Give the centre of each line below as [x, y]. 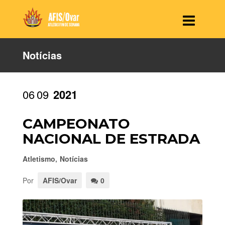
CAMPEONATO [76, 124]
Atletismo [39, 159]
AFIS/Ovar [60, 180]
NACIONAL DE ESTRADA [111, 139]
